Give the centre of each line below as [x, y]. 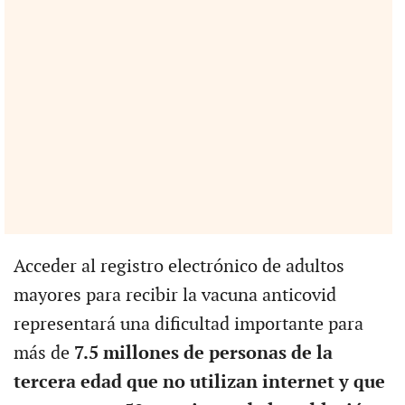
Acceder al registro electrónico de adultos [179, 266]
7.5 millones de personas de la [203, 353]
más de [43, 353]
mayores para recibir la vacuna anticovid [174, 295]
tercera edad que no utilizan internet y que [199, 382]
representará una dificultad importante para [188, 324]
